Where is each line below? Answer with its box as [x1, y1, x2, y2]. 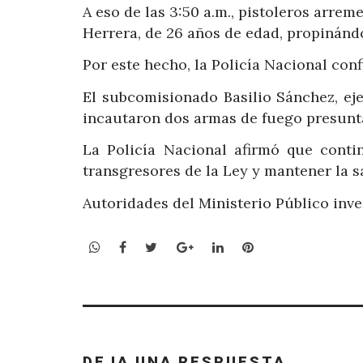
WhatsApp [100, 238, 164, 255]
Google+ [192, 238, 245, 255]
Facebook [126, 238, 186, 255]
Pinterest [252, 238, 311, 255]
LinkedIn [222, 238, 277, 255]
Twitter [156, 238, 205, 255]
